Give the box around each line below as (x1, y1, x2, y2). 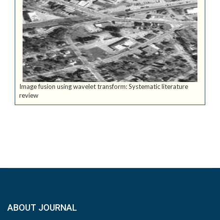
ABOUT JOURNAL (7, 202, 77, 213)
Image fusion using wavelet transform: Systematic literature (19, 82, 188, 91)
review (19, 91, 38, 100)
